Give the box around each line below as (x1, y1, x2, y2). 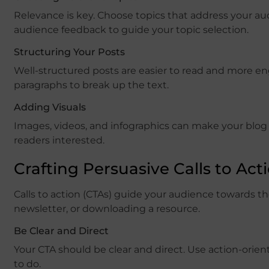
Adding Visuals (14, 101, 86, 113)
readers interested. (14, 134, 104, 146)
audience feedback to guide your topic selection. (14, 23, 249, 35)
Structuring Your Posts (14, 46, 125, 58)
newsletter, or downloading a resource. (14, 202, 200, 214)
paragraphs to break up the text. (14, 79, 169, 91)
